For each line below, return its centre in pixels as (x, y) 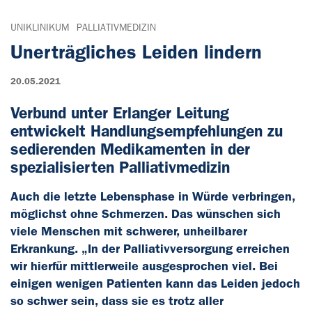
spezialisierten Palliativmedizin (120, 167)
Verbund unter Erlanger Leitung (120, 113)
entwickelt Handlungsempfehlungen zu (147, 131)
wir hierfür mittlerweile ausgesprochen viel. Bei (144, 266)
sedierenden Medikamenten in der (130, 149)
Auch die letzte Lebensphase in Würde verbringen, (153, 196)
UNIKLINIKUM (40, 27)
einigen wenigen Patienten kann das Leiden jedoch (155, 283)
